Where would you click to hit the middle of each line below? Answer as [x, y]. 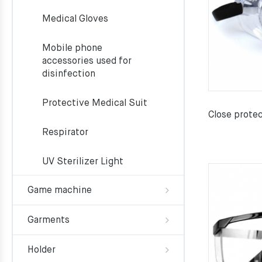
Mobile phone [72, 49]
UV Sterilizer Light [83, 162]
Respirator [65, 133]
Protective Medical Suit [95, 104]
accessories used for [87, 61]
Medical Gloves [75, 19]
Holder [42, 250]
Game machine [60, 191]
